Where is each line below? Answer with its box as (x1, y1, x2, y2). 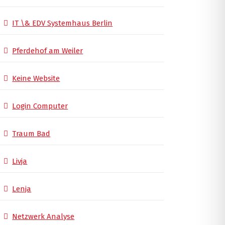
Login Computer (12, 101, 68, 111)
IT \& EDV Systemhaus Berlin (12, 19, 113, 28)
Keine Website (12, 74, 60, 83)
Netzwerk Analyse (12, 212, 75, 221)
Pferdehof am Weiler (12, 46, 83, 56)
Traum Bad (12, 129, 51, 139)
